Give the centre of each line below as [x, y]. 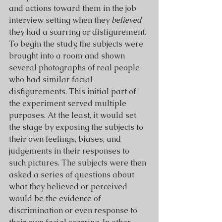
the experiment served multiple [69, 103]
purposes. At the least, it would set [74, 115]
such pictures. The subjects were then [79, 163]
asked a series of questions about [73, 175]
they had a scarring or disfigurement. [78, 32]
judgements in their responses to [70, 151]
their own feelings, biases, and [66, 139]
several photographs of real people [75, 68]
